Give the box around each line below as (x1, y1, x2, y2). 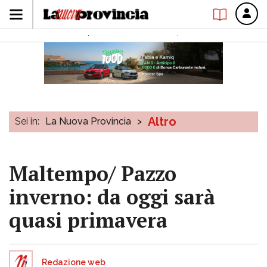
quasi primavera (9, 207, 167, 234)
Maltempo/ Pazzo (9, 160, 176, 187)
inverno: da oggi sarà (9, 184, 215, 210)
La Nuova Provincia (45, 116, 131, 127)
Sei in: (15, 116, 39, 127)
